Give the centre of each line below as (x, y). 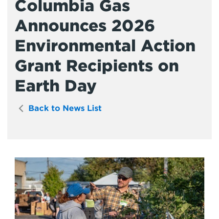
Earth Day (56, 86)
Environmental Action (105, 46)
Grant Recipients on (97, 66)
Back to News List (64, 108)
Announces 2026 (85, 26)
